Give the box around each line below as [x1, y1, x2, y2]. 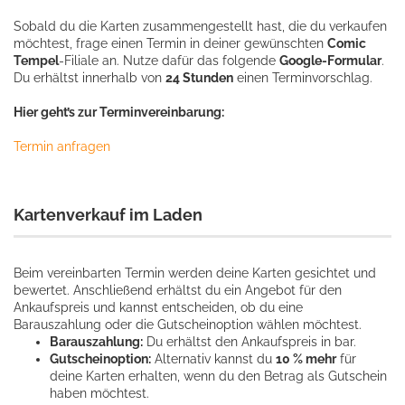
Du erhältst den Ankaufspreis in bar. [143, 334, 356, 349]
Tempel [14, 53, 59, 68]
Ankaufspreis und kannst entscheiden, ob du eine [14, 300, 303, 315]
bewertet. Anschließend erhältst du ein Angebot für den [14, 283, 342, 297]
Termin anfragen [14, 139, 110, 154]
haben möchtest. [50, 386, 149, 400]
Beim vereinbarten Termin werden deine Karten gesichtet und [14, 266, 376, 280]
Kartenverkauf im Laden [14, 205, 202, 224]
